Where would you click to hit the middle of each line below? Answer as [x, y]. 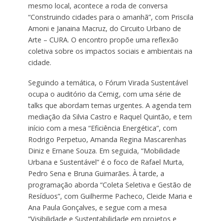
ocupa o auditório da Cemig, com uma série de [104, 94]
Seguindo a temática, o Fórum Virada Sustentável [108, 82]
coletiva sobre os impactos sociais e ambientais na [110, 51]
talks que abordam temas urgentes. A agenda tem [110, 105]
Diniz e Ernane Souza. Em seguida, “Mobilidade [104, 150]
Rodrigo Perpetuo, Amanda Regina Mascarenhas [107, 139]
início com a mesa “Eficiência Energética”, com [102, 128]
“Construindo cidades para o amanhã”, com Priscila [110, 17]
